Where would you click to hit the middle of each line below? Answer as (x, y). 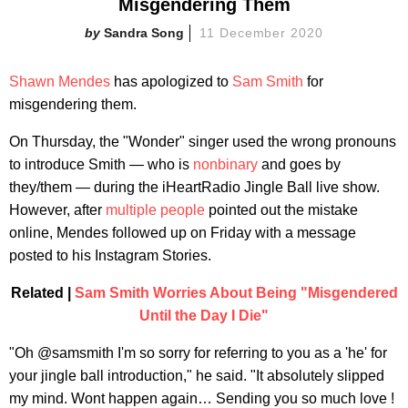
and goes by (299, 164)
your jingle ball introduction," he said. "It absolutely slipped (197, 375)
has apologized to (171, 81)
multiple (131, 209)
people (183, 209)
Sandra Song (143, 32)
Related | (42, 292)
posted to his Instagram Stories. (110, 255)
